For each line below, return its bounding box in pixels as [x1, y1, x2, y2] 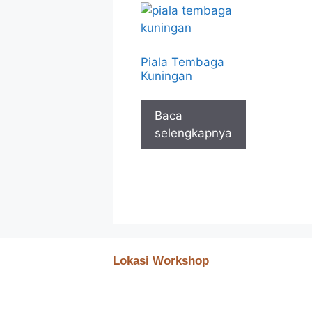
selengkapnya [155, 126, 232, 140]
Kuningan [141, 68, 192, 83]
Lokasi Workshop [112, 253, 209, 267]
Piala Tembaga [141, 54, 224, 69]
